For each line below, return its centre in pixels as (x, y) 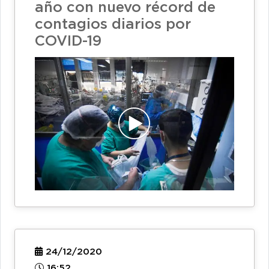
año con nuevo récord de (125, 8)
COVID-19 (68, 42)
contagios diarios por (113, 25)
